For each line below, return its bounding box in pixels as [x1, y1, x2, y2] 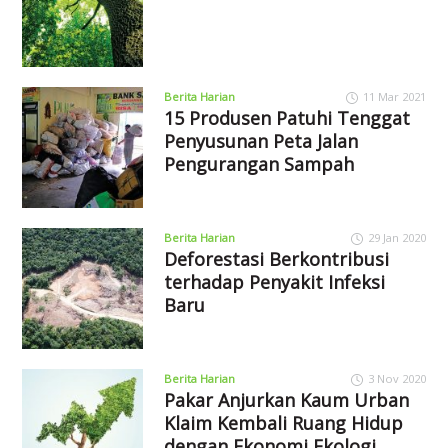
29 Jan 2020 [367, 229, 426, 245]
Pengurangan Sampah [163, 151, 354, 176]
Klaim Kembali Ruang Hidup [163, 410, 403, 435]
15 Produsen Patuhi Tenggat [163, 105, 410, 130]
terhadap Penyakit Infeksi [163, 269, 385, 294]
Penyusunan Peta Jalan [163, 128, 358, 153]
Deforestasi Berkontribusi [163, 246, 389, 271]
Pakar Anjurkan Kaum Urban [163, 387, 409, 412]
